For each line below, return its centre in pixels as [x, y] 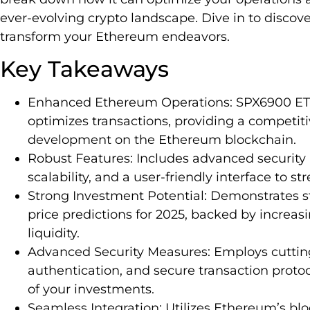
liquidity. [54, 234]
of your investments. [91, 290]
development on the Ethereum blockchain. [162, 140]
